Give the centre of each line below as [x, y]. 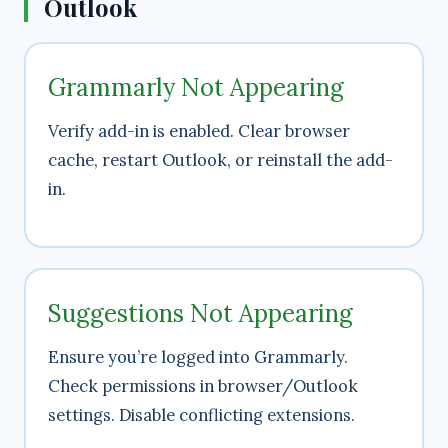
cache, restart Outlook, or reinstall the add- [220, 160]
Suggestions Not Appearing [200, 314]
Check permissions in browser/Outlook [203, 386]
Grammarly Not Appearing [196, 88]
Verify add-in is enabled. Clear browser [199, 131]
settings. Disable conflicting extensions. [201, 415]
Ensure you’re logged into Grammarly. [198, 357]
